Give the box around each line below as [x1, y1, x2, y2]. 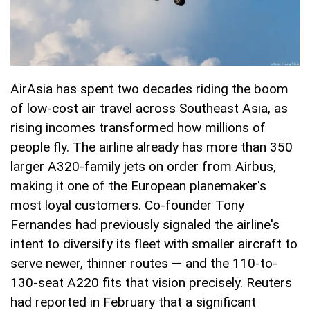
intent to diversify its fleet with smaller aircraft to [10, 236, 298, 253]
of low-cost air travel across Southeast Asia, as [10, 100, 288, 117]
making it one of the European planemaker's [10, 178, 266, 194]
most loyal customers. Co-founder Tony [10, 197, 244, 214]
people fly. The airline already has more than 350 [10, 139, 293, 156]
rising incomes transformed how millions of [10, 120, 266, 136]
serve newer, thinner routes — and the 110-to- [10, 255, 277, 272]
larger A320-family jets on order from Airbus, [10, 158, 276, 175]
